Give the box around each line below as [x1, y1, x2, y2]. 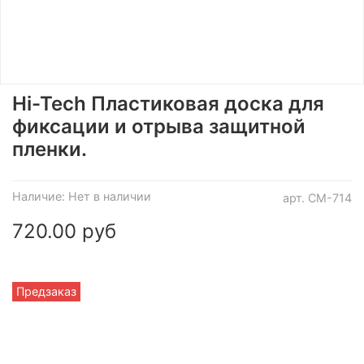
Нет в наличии [68, 188, 151, 203]
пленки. [12, 136, 87, 161]
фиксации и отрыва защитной [12, 114, 305, 138]
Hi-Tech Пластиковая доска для [12, 91, 324, 115]
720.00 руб [12, 219, 116, 243]
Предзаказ [16, 284, 77, 298]
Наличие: [12, 188, 65, 203]
